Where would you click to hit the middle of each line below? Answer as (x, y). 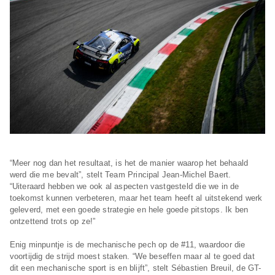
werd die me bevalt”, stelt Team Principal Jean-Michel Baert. (120, 175)
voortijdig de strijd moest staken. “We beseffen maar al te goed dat (132, 257)
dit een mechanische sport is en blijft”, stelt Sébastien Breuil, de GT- (135, 268)
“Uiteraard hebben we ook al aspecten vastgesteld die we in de (124, 187)
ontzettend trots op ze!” (52, 222)
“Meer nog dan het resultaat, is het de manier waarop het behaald (129, 163)
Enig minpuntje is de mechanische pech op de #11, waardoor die (127, 245)
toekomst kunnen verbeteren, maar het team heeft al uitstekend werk (136, 198)
